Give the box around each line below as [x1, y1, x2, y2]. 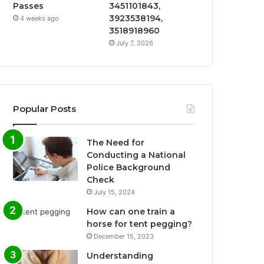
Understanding [87, 250, 154, 262]
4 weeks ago [20, 14, 60, 23]
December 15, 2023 [94, 232, 154, 241]
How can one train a [87, 206, 176, 217]
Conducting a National [87, 150, 186, 161]
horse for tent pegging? [87, 219, 193, 230]
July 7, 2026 [116, 39, 154, 48]
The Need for [87, 137, 145, 148]
